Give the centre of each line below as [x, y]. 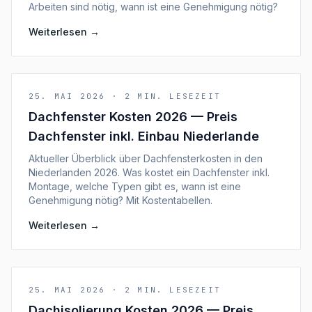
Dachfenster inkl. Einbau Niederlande [144, 136]
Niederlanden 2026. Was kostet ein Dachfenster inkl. [149, 172]
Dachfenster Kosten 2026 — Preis [133, 117]
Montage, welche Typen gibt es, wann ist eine [135, 186]
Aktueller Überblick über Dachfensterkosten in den [146, 158]
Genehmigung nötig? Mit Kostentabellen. [120, 200]
